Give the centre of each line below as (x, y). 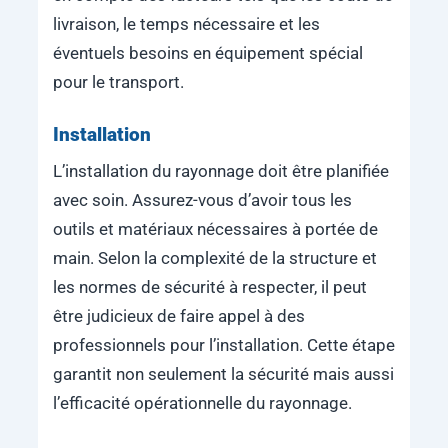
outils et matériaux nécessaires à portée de (215, 229)
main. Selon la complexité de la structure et (214, 258)
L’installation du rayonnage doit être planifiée (220, 171)
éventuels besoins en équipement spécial (207, 53)
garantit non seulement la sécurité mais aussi (223, 374)
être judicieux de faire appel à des (178, 316)
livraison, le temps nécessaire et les (186, 24)
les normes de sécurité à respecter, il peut (209, 287)
